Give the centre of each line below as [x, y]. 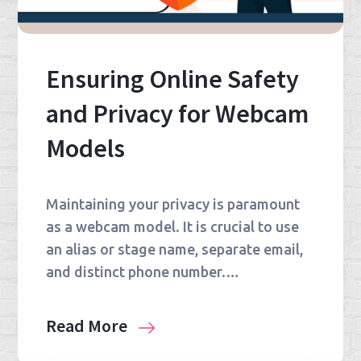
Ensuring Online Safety [173, 79]
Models [86, 149]
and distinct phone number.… [143, 272]
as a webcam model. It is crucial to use [173, 227]
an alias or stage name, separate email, [175, 249]
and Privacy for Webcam [178, 114]
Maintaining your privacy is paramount [173, 204]
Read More [89, 326]
